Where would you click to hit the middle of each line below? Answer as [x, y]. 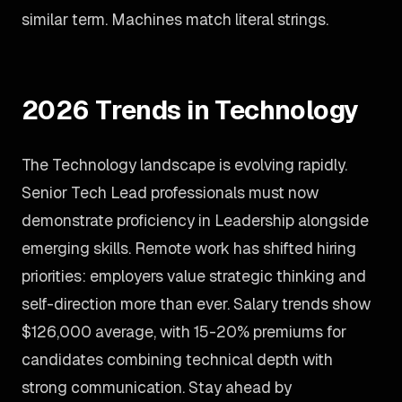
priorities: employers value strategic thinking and [194, 276]
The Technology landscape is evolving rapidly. [184, 165]
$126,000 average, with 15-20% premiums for [184, 332]
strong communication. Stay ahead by [157, 387]
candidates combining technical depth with [177, 359]
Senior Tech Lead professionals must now [170, 192]
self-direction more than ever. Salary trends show [196, 304]
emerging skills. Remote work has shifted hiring [189, 248]
